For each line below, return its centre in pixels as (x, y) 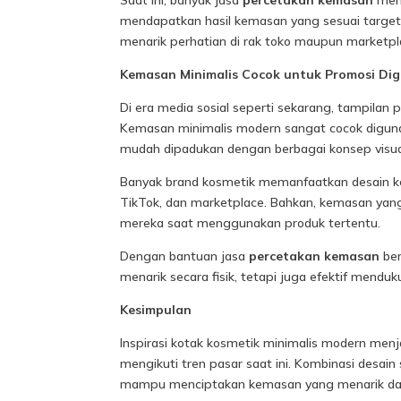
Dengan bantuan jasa (185, 256)
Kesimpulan (156, 310)
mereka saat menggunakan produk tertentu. (251, 223)
